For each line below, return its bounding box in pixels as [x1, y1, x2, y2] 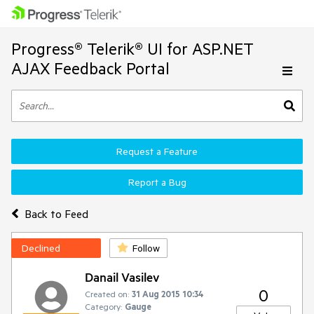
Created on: [85, 288, 129, 299]
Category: [85, 301, 122, 312]
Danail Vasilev [85, 269, 160, 285]
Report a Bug [128, 176, 186, 189]
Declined [22, 242, 60, 254]
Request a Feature [116, 145, 198, 158]
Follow [132, 242, 160, 254]
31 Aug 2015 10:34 [132, 288, 204, 299]
